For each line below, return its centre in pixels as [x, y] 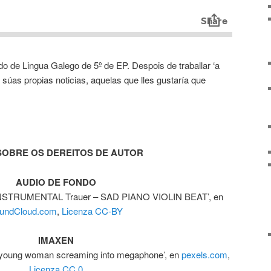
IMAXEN [56, 240]
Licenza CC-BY [92, 211]
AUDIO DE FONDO [56, 182]
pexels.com [204, 255]
